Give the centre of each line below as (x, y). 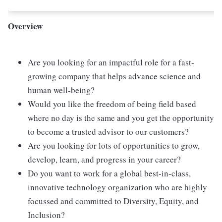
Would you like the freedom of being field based (112, 104)
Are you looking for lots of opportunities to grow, (114, 145)
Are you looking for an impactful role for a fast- (111, 62)
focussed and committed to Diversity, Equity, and (113, 201)
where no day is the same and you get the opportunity (121, 118)
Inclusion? (46, 215)
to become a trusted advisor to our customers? (108, 132)
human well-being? (61, 90)
